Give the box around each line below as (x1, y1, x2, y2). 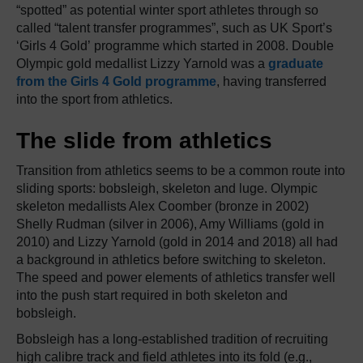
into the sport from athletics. (16, 92, 173, 107)
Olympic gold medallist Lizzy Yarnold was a (16, 57, 268, 71)
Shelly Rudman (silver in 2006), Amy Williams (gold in (16, 217, 324, 232)
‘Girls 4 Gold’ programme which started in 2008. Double (16, 39, 334, 53)
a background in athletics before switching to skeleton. (16, 253, 326, 267)
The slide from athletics (16, 128, 272, 154)
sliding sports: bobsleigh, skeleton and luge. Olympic (16, 181, 318, 196)
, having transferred (216, 75, 327, 89)
